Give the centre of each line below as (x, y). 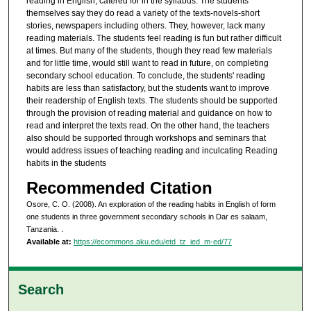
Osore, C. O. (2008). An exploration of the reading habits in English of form (151, 204)
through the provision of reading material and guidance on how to (149, 114)
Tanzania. (43, 229)
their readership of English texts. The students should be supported (152, 101)
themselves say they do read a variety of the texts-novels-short (143, 14)
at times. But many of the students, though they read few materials (149, 51)
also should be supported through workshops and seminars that (146, 138)
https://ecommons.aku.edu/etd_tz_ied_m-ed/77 (152, 241)
